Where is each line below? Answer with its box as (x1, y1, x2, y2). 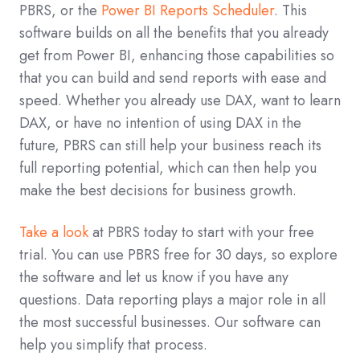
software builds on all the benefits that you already (19, 22, 329, 44)
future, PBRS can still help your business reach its (19, 135, 321, 157)
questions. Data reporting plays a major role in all (19, 289, 325, 311)
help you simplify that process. (19, 334, 207, 356)
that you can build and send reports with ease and (19, 67, 326, 89)
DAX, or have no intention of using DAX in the (19, 112, 301, 134)
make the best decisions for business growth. (19, 180, 297, 202)
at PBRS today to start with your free (88, 222, 314, 243)
